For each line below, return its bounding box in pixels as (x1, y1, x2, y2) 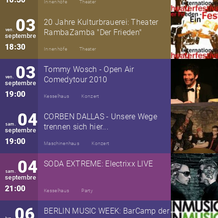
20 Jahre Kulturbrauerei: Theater (44, 18, 159, 27)
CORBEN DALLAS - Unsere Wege (44, 112, 158, 121)
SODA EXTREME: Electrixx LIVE (44, 159, 153, 168)
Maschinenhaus (44, 141, 79, 146)
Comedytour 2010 (44, 75, 108, 84)
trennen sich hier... (44, 122, 109, 131)
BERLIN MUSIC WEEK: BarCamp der (44, 206, 169, 216)
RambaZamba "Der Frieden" (44, 28, 142, 37)
